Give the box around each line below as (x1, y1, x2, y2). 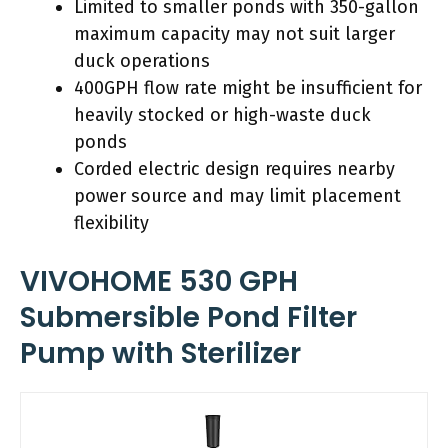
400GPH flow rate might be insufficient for (74, 76, 422, 99)
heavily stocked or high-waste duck (74, 103, 371, 126)
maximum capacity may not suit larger (74, 22, 395, 45)
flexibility (74, 211, 149, 234)
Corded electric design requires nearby (74, 157, 395, 180)
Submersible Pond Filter (20, 297, 357, 337)
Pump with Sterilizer (20, 333, 301, 373)
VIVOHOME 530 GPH (20, 261, 298, 301)
